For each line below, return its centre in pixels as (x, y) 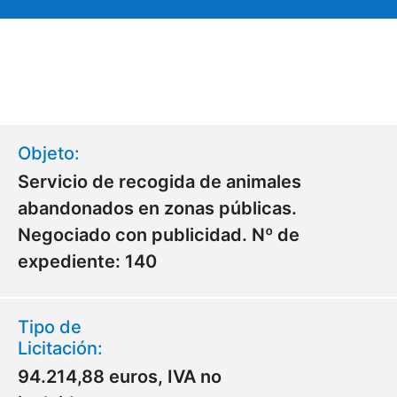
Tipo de (50, 327)
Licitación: (60, 348)
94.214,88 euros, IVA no (120, 377)
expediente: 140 (87, 261)
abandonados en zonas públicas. (157, 208)
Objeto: (49, 153)
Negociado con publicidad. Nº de (159, 235)
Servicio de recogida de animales (160, 182)
